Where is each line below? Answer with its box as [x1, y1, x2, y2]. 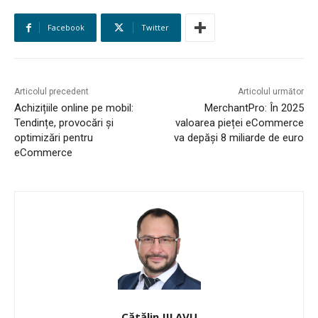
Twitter [141, 22, 169, 33]
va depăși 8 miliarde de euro [173, 131, 304, 145]
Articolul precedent [14, 87, 89, 97]
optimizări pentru [14, 131, 93, 145]
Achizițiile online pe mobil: [14, 102, 133, 115]
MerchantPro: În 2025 [204, 102, 304, 115]
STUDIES [48, 15, 87, 28]
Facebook [48, 22, 84, 33]
